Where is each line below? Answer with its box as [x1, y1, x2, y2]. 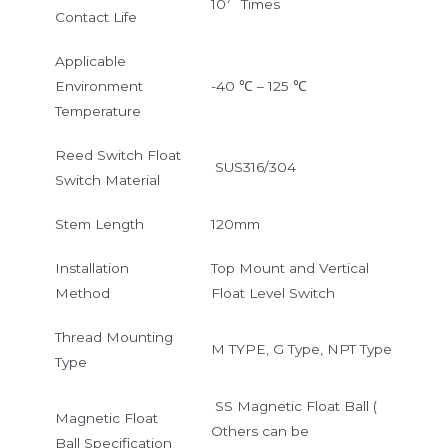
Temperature [54, 102, 141, 119]
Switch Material [54, 171, 160, 188]
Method [54, 284, 110, 301]
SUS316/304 [210, 158, 296, 175]
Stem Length [54, 215, 144, 232]
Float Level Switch [210, 284, 335, 301]
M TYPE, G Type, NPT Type [210, 340, 392, 357]
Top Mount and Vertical [210, 259, 369, 276]
